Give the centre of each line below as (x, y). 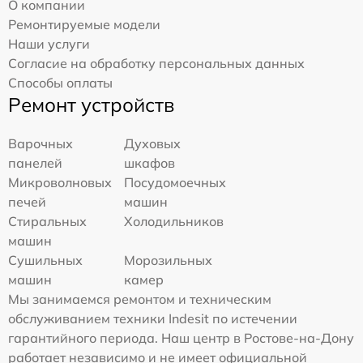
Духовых (153, 143)
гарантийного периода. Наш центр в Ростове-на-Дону (181, 337)
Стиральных (47, 221)
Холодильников (174, 221)
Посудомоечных (175, 182)
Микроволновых (60, 182)
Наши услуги (49, 43)
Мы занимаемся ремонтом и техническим (140, 299)
